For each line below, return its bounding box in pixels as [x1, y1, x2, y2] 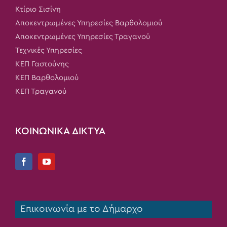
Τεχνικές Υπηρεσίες [15, 47, 82, 55]
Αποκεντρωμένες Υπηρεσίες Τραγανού [15, 33, 150, 41]
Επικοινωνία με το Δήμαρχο [15, 204, 143, 214]
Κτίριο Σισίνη [15, 6, 61, 14]
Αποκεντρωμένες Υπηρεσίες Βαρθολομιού [15, 19, 162, 27]
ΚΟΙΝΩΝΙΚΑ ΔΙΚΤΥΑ [15, 126, 105, 137]
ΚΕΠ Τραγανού [15, 88, 66, 96]
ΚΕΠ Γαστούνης [15, 60, 69, 68]
